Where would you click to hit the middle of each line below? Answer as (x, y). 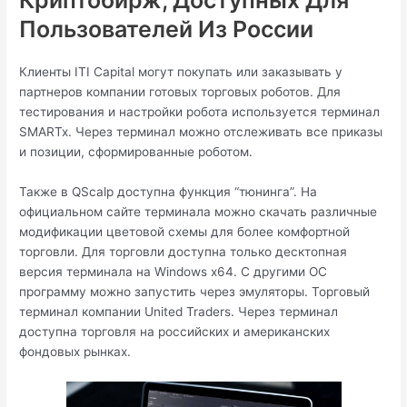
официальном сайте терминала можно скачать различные (199, 211)
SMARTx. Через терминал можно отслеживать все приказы (201, 131)
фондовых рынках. (75, 351)
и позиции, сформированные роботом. (136, 151)
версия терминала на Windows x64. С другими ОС (174, 271)
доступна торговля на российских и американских (175, 331)
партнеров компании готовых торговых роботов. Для (180, 91)
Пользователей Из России (167, 29)
